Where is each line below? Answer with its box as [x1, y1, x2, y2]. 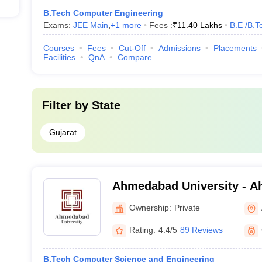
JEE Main [73, 20, 108, 30]
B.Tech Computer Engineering [43, 8, 163, 18]
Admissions [158, 43, 201, 53]
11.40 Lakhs [177, 20, 222, 30]
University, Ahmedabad [112, 195, 242, 208]
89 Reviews [180, 225, 223, 235]
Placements [213, 43, 257, 53]
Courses [43, 43, 74, 53]
